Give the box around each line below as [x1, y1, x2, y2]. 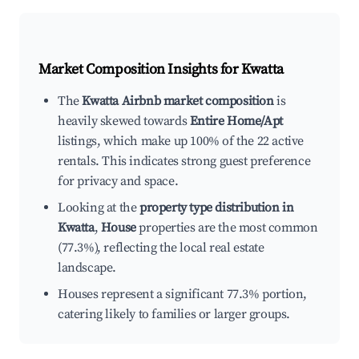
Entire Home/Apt [189, 113, 283, 130]
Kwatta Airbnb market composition [82, 93, 274, 110]
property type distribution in [139, 200, 294, 216]
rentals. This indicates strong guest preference [58, 153, 311, 170]
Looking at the [58, 200, 139, 216]
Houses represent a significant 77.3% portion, [58, 286, 308, 303]
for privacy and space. [58, 173, 179, 190]
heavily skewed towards [58, 113, 190, 130]
